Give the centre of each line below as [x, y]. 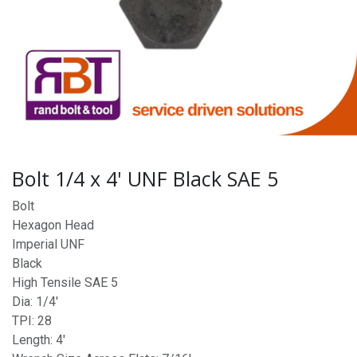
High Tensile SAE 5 [65, 282]
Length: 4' [39, 340]
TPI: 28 [32, 321]
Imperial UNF [48, 244]
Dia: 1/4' [35, 302]
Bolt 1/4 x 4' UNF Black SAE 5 [145, 178]
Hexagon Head [53, 225]
